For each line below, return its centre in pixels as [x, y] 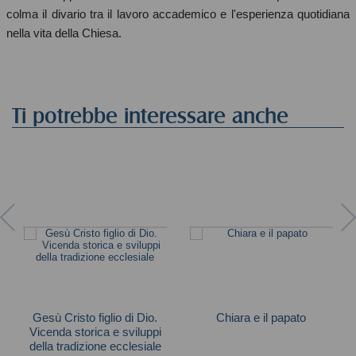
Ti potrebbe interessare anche [150, 115]
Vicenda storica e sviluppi [95, 331]
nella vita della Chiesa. [64, 33]
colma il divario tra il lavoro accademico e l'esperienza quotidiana [178, 14]
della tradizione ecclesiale [95, 346]
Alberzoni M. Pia [261, 335]
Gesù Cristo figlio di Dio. [95, 317]
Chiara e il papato [261, 317]
